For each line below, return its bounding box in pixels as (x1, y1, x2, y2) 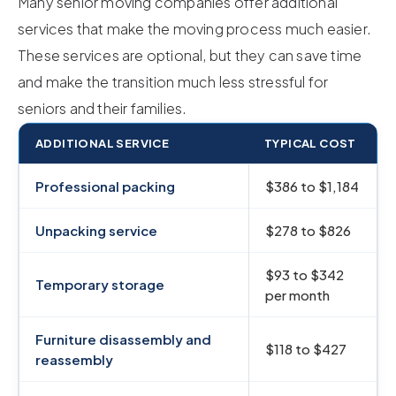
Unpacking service (35, 221, 157, 239)
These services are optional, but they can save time (18, 45, 362, 65)
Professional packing (35, 177, 175, 194)
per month (265, 286, 330, 303)
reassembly (35, 350, 113, 368)
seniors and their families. (18, 98, 187, 118)
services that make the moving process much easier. (18, 19, 372, 38)
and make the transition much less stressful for (18, 72, 329, 91)
